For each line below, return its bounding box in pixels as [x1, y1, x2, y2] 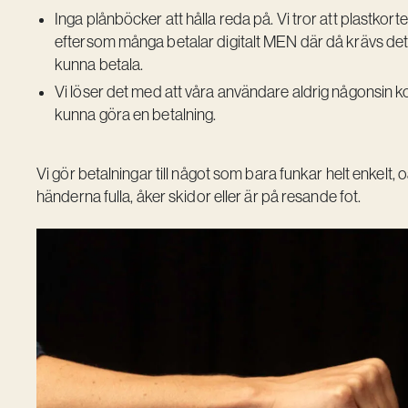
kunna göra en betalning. [55, 106, 217, 125]
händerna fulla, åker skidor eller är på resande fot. [36, 188, 362, 207]
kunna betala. [55, 56, 144, 75]
